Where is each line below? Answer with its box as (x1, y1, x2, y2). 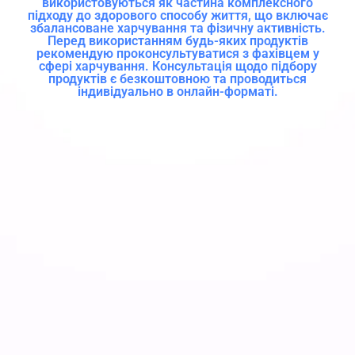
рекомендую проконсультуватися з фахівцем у (36, 46, 319, 62)
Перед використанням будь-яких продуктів (47, 33, 308, 49)
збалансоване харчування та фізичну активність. (29, 21, 326, 36)
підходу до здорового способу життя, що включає (27, 8, 328, 24)
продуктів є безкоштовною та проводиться (48, 71, 307, 87)
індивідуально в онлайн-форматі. (77, 84, 278, 100)
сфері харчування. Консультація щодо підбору (38, 59, 317, 74)
